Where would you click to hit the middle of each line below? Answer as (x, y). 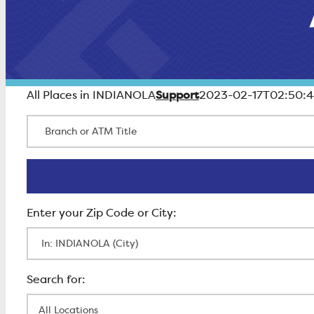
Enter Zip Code (66, 235)
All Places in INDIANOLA (91, 95)
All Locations (60, 301)
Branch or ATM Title (79, 123)
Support (177, 95)
